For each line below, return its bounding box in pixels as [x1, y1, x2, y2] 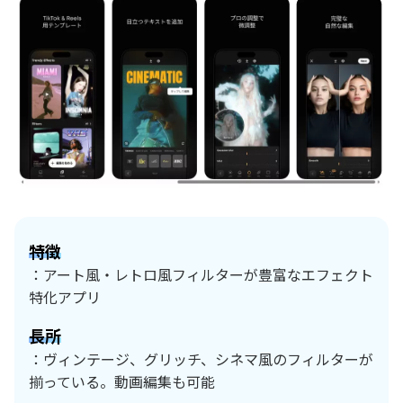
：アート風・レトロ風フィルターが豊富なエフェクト [29, 264, 373, 286]
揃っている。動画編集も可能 [29, 371, 215, 393]
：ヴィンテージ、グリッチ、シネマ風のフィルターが [29, 348, 373, 371]
